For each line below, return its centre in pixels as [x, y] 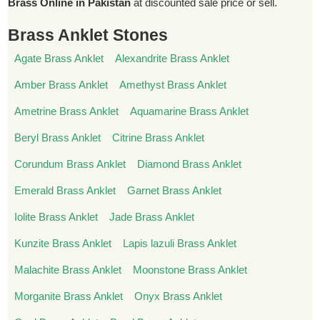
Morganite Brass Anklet [68, 296]
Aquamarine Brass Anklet [190, 111]
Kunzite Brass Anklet [62, 243]
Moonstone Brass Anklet [190, 270]
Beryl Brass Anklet [57, 137]
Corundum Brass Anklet [70, 164]
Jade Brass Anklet [152, 217]
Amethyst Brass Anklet [173, 85]
